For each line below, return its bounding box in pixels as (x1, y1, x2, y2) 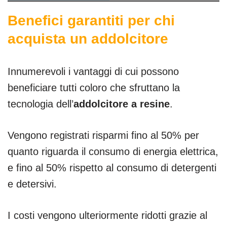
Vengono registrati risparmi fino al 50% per (8, 129, 199, 141)
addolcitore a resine (73, 98, 170, 109)
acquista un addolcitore (8, 30, 168, 47)
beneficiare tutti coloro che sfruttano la (8, 82, 180, 93)
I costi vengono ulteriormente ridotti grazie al (8, 209, 207, 221)
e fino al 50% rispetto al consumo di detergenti (8, 162, 216, 173)
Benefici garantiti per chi (8, 12, 175, 28)
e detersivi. (8, 178, 57, 190)
